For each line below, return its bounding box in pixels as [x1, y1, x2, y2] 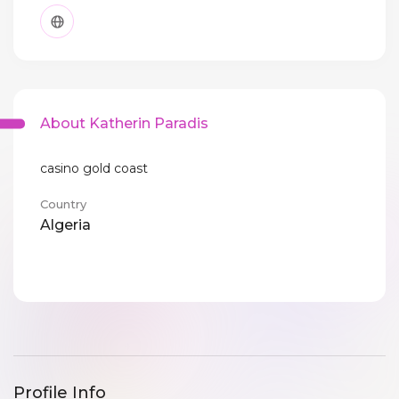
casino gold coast [40, 160, 148, 177]
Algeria [40, 216, 91, 234]
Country [40, 197, 86, 212]
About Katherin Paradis [40, 115, 208, 133]
